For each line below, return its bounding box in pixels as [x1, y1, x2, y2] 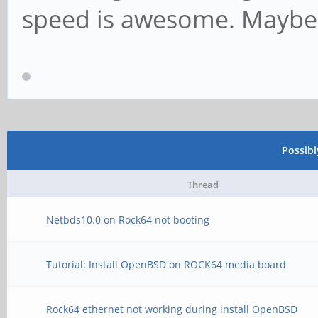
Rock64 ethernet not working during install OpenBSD [46, 302, 298, 316]
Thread [187, 178, 219, 191]
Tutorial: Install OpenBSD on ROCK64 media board [46, 258, 287, 271]
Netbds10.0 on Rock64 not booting [46, 213, 210, 226]
